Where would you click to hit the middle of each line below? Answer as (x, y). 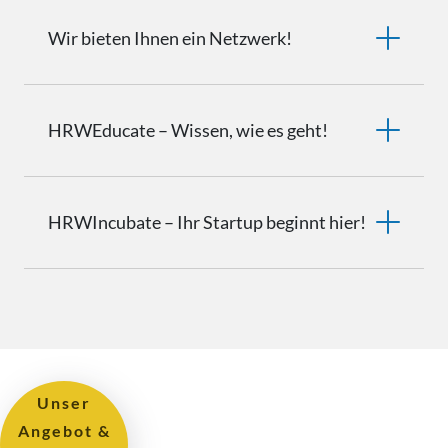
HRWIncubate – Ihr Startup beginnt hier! (207, 221)
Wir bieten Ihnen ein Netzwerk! (170, 37)
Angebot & (64, 430)
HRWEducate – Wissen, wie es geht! (188, 129)
